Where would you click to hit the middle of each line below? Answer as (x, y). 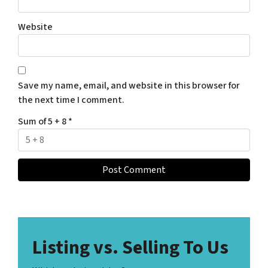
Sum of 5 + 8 (43, 122)
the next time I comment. (71, 100)
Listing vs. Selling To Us (130, 248)
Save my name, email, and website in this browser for (129, 86)
